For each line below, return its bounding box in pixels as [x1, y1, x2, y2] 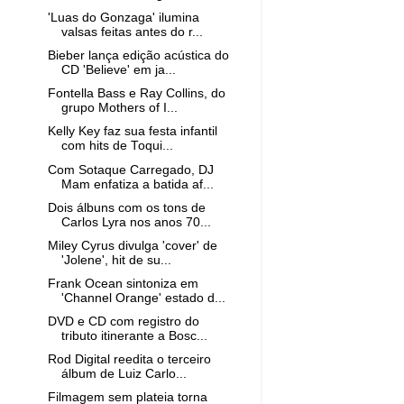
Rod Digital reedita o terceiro [47, 353, 211, 367]
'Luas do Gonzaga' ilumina [47, 11, 199, 24]
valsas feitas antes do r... [60, 25, 203, 39]
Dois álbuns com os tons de [47, 200, 206, 215]
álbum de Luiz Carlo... [60, 367, 187, 381]
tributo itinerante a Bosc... [60, 329, 207, 343]
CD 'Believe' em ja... [60, 63, 176, 78]
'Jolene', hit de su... [60, 252, 171, 267]
